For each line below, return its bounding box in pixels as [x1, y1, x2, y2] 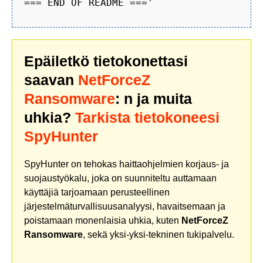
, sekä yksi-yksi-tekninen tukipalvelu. [83, 229, 234, 240]
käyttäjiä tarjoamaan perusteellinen [24, 187, 170, 197]
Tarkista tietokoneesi [75, 109, 220, 126]
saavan [24, 71, 78, 88]
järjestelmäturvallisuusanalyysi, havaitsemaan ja [24, 201, 225, 211]
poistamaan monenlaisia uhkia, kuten [24, 215, 181, 225]
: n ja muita [115, 90, 192, 107]
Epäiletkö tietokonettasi [24, 52, 188, 69]
